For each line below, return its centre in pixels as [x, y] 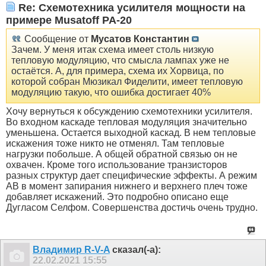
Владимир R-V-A [71, 249]
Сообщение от [56, 39]
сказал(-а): [135, 249]
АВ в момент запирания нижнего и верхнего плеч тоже [127, 186]
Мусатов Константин [140, 39]
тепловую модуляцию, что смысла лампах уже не [120, 61]
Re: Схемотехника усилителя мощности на [130, 7]
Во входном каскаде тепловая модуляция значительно [126, 122]
